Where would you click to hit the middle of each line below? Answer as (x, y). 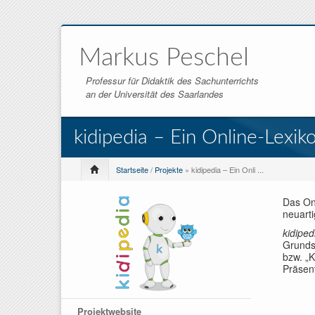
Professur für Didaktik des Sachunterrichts (172, 81)
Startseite (132, 169)
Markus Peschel (164, 58)
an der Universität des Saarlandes (155, 94)
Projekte (169, 169)
